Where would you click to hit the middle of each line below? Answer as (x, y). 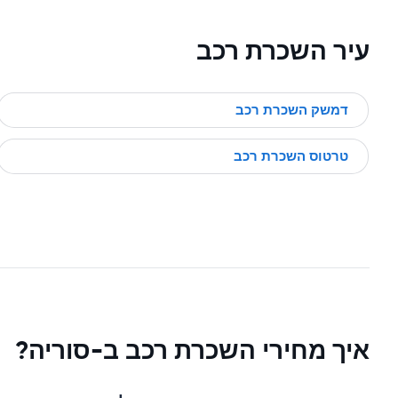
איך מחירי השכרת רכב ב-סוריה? (192, 350)
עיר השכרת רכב (283, 51)
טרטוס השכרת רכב (291, 156)
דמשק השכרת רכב (292, 110)
